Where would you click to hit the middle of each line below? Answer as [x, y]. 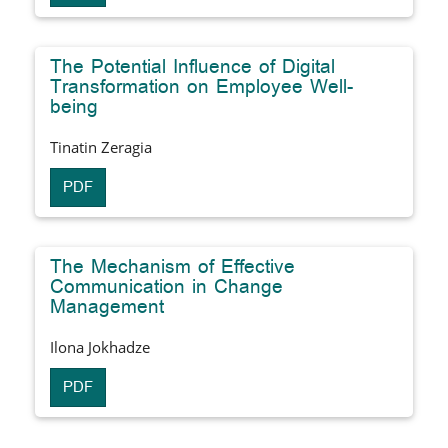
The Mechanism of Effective [172, 266]
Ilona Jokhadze [100, 346]
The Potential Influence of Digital [192, 66]
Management [107, 306]
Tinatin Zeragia [101, 146]
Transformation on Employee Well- [201, 86]
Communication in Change [166, 286]
